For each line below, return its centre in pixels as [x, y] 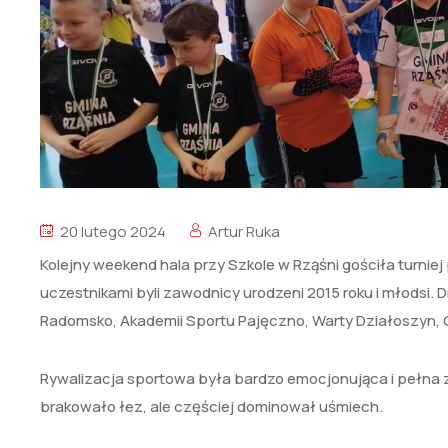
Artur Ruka [244, 231]
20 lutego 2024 [111, 231]
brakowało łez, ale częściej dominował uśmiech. [211, 406]
